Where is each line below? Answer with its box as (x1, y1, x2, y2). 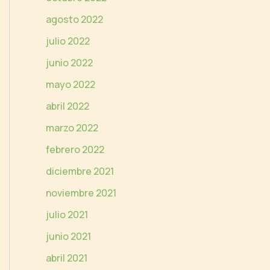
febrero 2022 (46, 142, 104, 156)
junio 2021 (46, 229, 91, 243)
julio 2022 (46, 34, 90, 48)
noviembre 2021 (46, 186, 116, 199)
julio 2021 (46, 207, 88, 221)
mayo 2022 (46, 77, 95, 91)
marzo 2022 (46, 121, 98, 134)
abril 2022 (46, 99, 89, 113)
